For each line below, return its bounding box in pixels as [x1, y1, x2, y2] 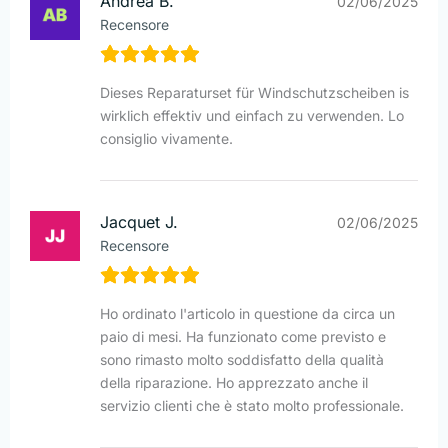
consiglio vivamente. [100, 130, 233, 148]
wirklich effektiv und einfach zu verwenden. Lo [100, 107, 404, 125]
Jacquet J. [100, 212, 178, 233]
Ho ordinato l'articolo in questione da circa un [100, 305, 395, 323]
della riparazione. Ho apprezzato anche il [100, 374, 368, 392]
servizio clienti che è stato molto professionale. [100, 397, 404, 415]
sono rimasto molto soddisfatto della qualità [100, 351, 384, 369]
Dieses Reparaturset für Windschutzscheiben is [100, 84, 409, 102]
